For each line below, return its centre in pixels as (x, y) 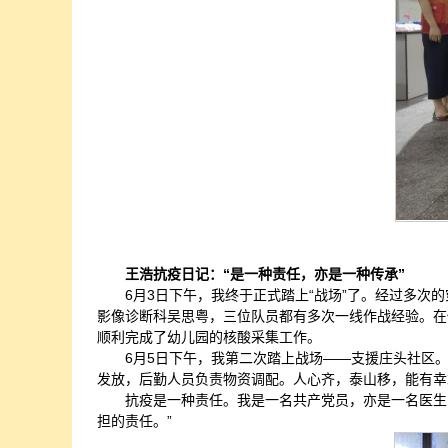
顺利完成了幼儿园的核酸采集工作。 (209, 337)
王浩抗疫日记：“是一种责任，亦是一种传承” (265, 274)
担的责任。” (134, 421)
